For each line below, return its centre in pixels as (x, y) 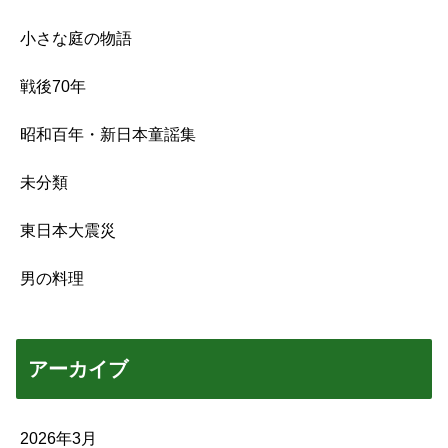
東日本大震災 (68, 231)
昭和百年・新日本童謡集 (108, 135)
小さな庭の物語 (76, 39)
